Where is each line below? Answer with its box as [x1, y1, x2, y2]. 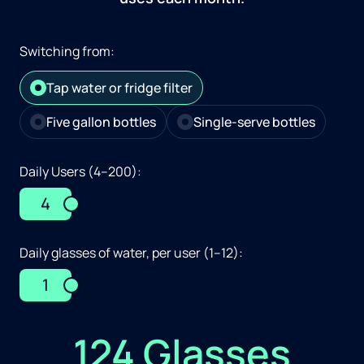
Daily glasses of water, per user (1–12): [19, 243, 243, 262]
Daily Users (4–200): [19, 162, 141, 180]
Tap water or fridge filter [46, 78, 193, 97]
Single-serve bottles [193, 112, 315, 131]
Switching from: [19, 41, 115, 60]
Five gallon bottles [46, 112, 156, 131]
